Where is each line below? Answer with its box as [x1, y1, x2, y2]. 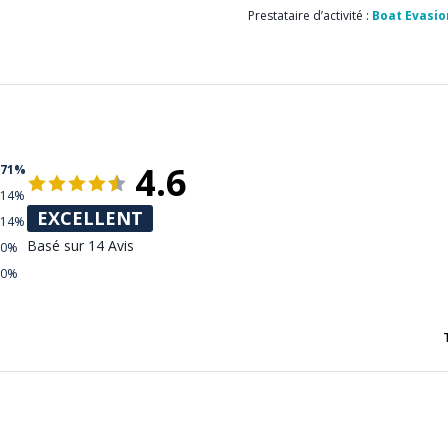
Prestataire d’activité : [248, 7, 372, 24]
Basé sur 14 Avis [27, 236, 134, 255]
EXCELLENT [37, 206, 143, 230]
